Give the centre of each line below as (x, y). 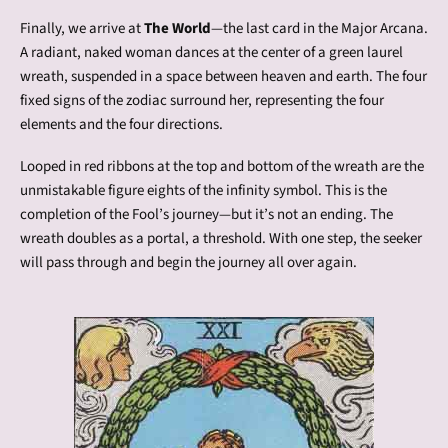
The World (177, 28)
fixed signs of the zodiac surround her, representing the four (202, 100)
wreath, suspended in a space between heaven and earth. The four (223, 76)
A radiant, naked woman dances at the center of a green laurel (211, 52)
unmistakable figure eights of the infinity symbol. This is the (203, 190)
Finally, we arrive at (82, 28)
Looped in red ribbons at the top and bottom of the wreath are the (222, 166)
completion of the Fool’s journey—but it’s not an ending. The (206, 214)
